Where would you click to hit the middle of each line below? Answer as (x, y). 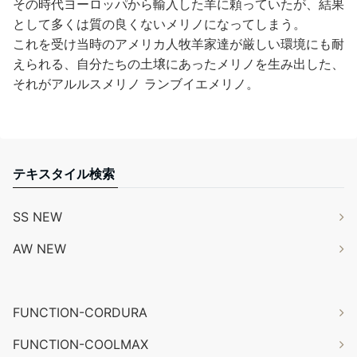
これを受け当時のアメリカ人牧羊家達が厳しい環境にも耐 (178, 44)
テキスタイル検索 (64, 174)
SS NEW (37, 217)
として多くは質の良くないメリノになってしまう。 (159, 24)
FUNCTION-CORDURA (80, 313)
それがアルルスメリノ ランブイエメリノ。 (136, 84)
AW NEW (39, 249)
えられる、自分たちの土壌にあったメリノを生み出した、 (178, 64)
